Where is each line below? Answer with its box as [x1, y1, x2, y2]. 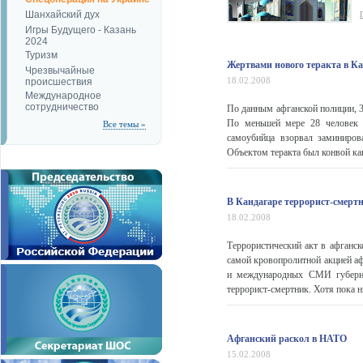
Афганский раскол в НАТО [227, 333, 347, 344]
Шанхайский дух [25, 9, 100, 20]
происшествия [25, 76, 92, 86]
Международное [25, 90, 101, 101]
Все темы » [103, 119, 146, 129]
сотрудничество [25, 101, 99, 111]
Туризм [25, 49, 58, 61]
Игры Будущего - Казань [25, 24, 136, 36]
